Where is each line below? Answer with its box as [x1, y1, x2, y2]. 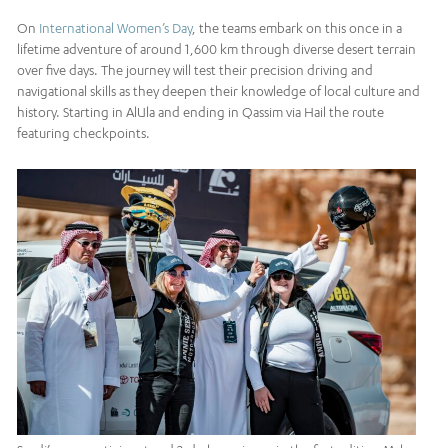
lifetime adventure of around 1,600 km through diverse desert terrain [17, 41, 416, 58]
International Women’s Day [39, 20, 192, 37]
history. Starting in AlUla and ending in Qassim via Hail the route [17, 104, 384, 121]
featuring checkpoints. [17, 125, 150, 142]
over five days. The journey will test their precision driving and [17, 62, 373, 79]
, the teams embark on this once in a [192, 20, 402, 37]
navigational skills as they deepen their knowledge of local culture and [17, 83, 420, 100]
